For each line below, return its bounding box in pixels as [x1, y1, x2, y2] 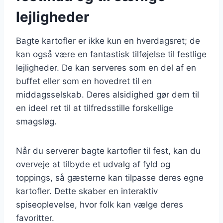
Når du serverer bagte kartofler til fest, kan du [16, 145, 201, 156]
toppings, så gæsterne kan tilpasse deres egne [16, 172, 204, 183]
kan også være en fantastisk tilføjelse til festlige [16, 49, 207, 59]
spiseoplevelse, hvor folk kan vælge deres [16, 199, 183, 210]
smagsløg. [16, 116, 57, 126]
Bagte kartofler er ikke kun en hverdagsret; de [16, 35, 200, 46]
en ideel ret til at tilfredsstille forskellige [16, 103, 173, 113]
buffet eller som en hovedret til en [16, 76, 152, 86]
